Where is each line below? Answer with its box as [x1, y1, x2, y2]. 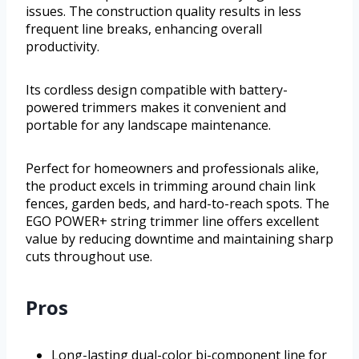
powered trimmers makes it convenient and [26, 99, 286, 117]
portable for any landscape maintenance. [26, 116, 271, 135]
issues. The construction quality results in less [26, 2, 301, 21]
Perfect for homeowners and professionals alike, [26, 159, 319, 178]
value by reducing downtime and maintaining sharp [26, 230, 333, 248]
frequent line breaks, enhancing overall [26, 20, 262, 38]
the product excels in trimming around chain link [26, 177, 316, 196]
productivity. [26, 38, 99, 56]
